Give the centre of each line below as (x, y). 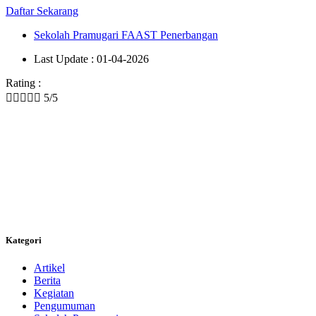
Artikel (49, 268)
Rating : (23, 83)
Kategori (24, 240)
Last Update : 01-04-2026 (91, 59)
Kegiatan (54, 293)
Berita (47, 281)
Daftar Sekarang (42, 11)
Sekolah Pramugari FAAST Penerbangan (126, 35)
